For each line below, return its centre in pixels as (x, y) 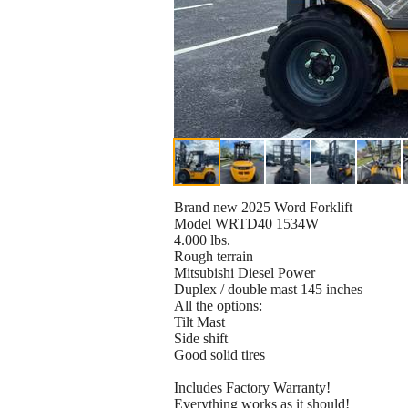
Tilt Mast (199, 322)
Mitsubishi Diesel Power (245, 273)
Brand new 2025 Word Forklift (263, 208)
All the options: (218, 306)
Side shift (201, 339)
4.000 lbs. (202, 240)
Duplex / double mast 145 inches (268, 290)
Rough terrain (214, 257)
